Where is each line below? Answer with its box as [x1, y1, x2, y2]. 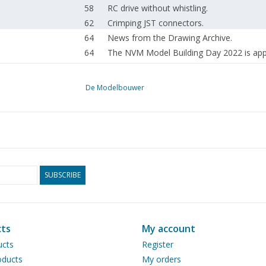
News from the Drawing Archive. [107, 32, 232, 43]
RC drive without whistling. [107, 2, 208, 14]
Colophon [107, 77, 145, 88]
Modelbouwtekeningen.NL [107, 62, 208, 73]
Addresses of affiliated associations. [107, 91, 246, 103]
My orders [142, 254, 181, 265]
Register [142, 239, 173, 250]
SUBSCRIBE [45, 170, 81, 180]
